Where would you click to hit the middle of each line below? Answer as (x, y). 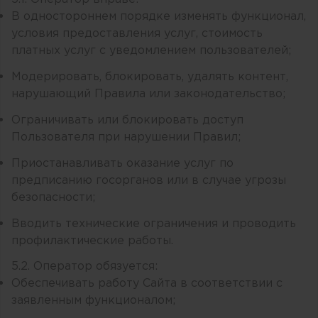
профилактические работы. (92, 241)
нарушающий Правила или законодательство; (148, 94)
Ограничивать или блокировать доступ (127, 120)
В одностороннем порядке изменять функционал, (159, 17)
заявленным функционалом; (93, 301)
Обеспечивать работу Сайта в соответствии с (147, 284)
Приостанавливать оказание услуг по (122, 163)
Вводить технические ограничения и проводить (154, 224)
